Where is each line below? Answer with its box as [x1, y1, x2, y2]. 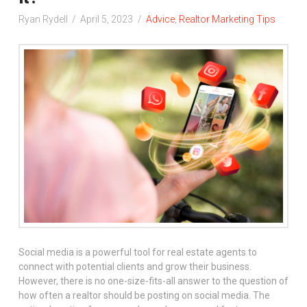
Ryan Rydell [18, 13, 68, 25]
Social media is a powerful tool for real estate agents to [18, 246, 257, 258]
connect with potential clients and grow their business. [18, 260, 251, 272]
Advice [146, 13, 175, 25]
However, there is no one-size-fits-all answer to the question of [18, 275, 288, 286]
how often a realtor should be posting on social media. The [18, 289, 270, 301]
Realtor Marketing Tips [179, 13, 276, 25]
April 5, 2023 [80, 13, 134, 25]
